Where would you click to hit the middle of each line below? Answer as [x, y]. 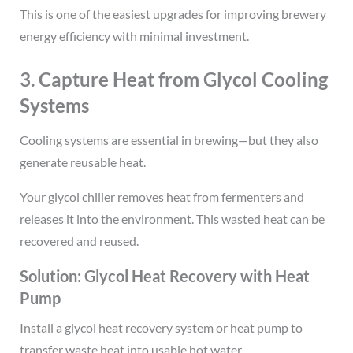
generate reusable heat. [82, 162]
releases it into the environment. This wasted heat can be [172, 219]
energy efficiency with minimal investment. [134, 35]
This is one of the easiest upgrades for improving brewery [173, 13]
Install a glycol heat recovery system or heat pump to [161, 328]
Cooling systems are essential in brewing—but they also [169, 140]
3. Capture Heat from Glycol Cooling [173, 79]
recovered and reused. [79, 241]
